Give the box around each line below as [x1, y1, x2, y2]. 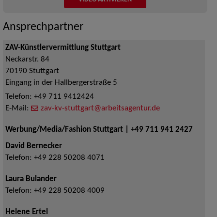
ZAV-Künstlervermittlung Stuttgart [5, 44, 121, 52]
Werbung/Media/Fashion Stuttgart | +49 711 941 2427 [5, 125, 193, 134]
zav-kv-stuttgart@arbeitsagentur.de [40, 104, 160, 112]
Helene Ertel [5, 208, 48, 216]
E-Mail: [5, 104, 31, 112]
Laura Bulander [5, 175, 57, 183]
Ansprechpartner [2, 21, 83, 33]
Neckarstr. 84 [5, 55, 49, 63]
